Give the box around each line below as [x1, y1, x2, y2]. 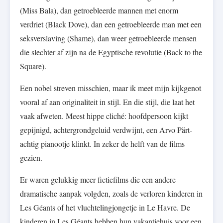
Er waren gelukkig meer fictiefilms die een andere [20, 174, 176, 185]
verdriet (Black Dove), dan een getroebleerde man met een [20, 19, 202, 30]
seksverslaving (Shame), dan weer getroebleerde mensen [20, 33, 197, 44]
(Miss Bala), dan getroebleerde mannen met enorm [20, 5, 178, 16]
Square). [20, 61, 46, 72]
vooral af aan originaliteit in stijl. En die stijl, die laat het [20, 97, 195, 108]
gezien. [20, 152, 42, 163]
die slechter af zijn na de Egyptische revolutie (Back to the [20, 47, 202, 58]
